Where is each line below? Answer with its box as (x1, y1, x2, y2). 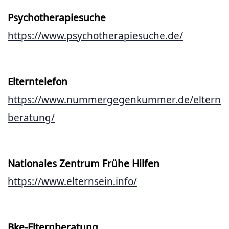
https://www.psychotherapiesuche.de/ (8, 29, 183, 43)
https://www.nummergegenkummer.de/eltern (8, 93, 221, 107)
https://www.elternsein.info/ (8, 174, 137, 189)
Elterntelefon (8, 75, 67, 89)
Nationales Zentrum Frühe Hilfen (8, 156, 162, 171)
